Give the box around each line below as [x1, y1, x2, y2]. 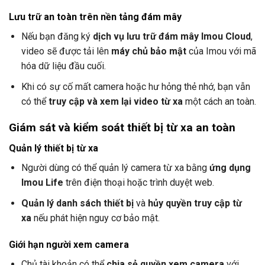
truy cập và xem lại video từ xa [48, 95, 183, 107]
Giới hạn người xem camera [9, 239, 129, 251]
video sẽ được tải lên [21, 46, 111, 57]
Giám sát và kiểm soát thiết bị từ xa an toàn [9, 121, 235, 135]
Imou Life [21, 177, 63, 189]
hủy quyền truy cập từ [147, 197, 242, 209]
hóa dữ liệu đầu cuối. [21, 60, 106, 72]
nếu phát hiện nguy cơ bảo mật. [31, 212, 160, 224]
